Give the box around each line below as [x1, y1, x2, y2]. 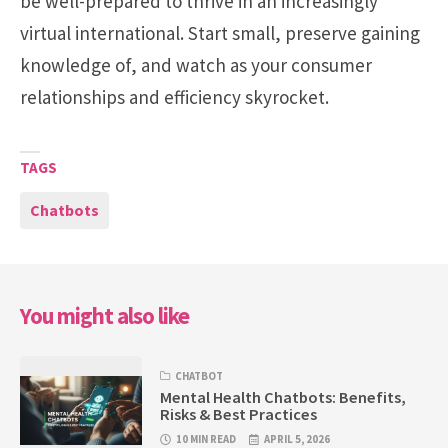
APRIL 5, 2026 [264, 431, 331, 446]
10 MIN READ [176, 431, 237, 446]
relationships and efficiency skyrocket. [20, 84, 329, 109]
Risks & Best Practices [160, 403, 318, 424]
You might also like [20, 301, 189, 330]
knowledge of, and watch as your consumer [20, 52, 372, 77]
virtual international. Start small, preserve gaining [20, 20, 420, 45]
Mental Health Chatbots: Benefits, [160, 386, 407, 407]
